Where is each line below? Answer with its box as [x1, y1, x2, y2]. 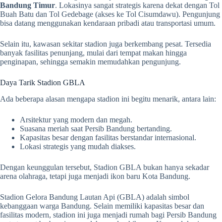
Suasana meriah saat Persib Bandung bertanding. [20, 124, 172, 133]
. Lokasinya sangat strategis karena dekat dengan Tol [55, 1, 220, 10]
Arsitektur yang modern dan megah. [20, 115, 132, 124]
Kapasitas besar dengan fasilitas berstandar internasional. [20, 133, 196, 142]
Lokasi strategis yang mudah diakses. [20, 142, 136, 151]
